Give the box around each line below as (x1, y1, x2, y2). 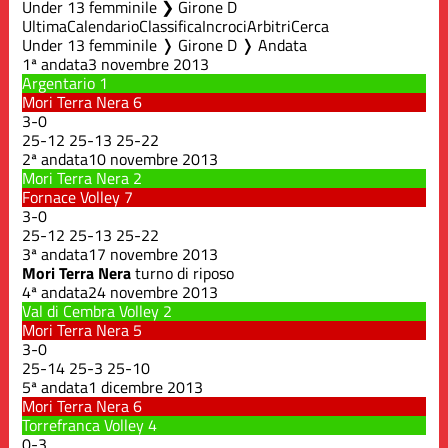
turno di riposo (131, 260, 235, 285)
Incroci (202, 13, 248, 38)
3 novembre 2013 (88, 51, 210, 76)
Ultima (22, 13, 68, 38)
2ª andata (22, 146, 89, 171)
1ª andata (22, 51, 89, 76)
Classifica (139, 13, 203, 38)
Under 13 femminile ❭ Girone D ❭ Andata (22, 32, 308, 57)
